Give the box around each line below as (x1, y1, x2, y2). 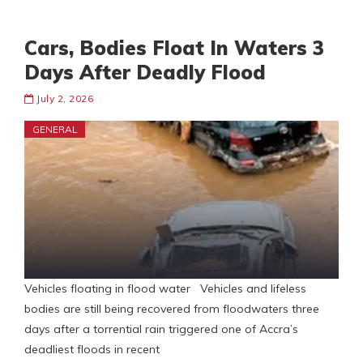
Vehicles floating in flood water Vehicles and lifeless (24, 281, 306, 297)
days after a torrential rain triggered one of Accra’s (24, 322, 298, 337)
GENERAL (32, 123, 78, 136)
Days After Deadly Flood (24, 60, 266, 85)
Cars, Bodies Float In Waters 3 (24, 36, 324, 61)
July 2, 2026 (36, 92, 93, 105)
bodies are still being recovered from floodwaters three (24, 301, 319, 317)
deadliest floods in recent (24, 342, 160, 357)
